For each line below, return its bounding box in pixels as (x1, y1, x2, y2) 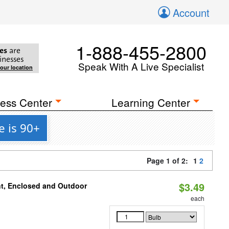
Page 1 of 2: (147, 155, 192, 166)
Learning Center (111, 95, 191, 110)
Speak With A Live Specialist (78, 59, 204, 73)
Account (173, 5, 210, 20)
